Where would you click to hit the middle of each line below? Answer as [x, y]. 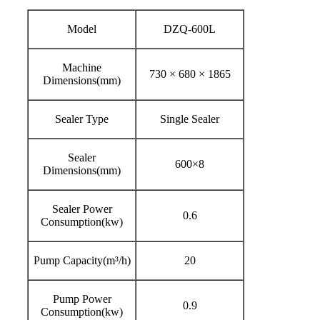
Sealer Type [82, 119]
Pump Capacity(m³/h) [82, 261]
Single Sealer [190, 119]
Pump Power [82, 299]
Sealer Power [82, 209]
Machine [82, 68]
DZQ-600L [190, 29]
